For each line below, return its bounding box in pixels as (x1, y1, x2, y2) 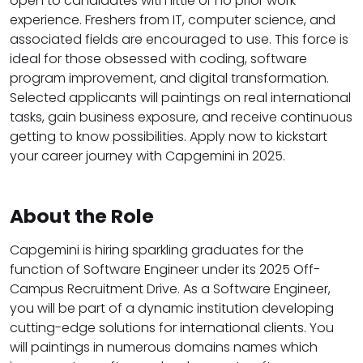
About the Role (10, 203, 154, 230)
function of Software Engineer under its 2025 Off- (10, 260, 320, 280)
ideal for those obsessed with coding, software (10, 49, 307, 69)
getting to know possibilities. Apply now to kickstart (10, 127, 327, 147)
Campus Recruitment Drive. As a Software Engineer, (10, 280, 331, 299)
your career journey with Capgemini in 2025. (10, 147, 285, 166)
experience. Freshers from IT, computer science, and (10, 11, 335, 30)
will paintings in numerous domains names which (10, 338, 318, 357)
